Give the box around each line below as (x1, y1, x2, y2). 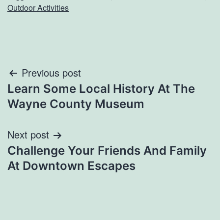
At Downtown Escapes (7, 159, 136, 173)
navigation (7, 87, 93, 109)
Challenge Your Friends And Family (7, 143, 207, 158)
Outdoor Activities (7, 2, 69, 14)
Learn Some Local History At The (7, 82, 195, 96)
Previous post (22, 65, 81, 80)
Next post (7, 127, 49, 142)
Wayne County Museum (7, 97, 144, 111)
